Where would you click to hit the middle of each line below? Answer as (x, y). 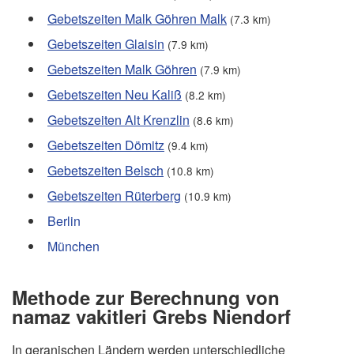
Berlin (64, 221)
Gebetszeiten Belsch (105, 171)
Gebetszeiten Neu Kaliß (115, 95)
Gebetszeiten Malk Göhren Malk (137, 19)
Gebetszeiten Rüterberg (114, 196)
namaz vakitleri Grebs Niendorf (151, 316)
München (73, 247)
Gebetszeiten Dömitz (106, 145)
